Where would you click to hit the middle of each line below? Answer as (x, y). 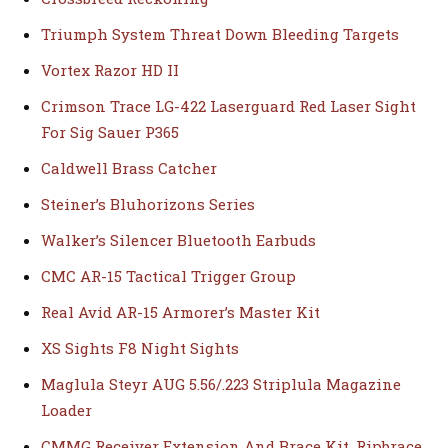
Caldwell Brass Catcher (129, 167)
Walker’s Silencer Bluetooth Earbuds (178, 239)
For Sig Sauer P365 (110, 131)
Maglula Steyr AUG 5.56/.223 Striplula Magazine (221, 383)
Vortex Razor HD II (110, 69)
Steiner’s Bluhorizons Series (148, 203)
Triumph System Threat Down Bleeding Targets (220, 33)
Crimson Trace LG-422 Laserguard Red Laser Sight (228, 105)
